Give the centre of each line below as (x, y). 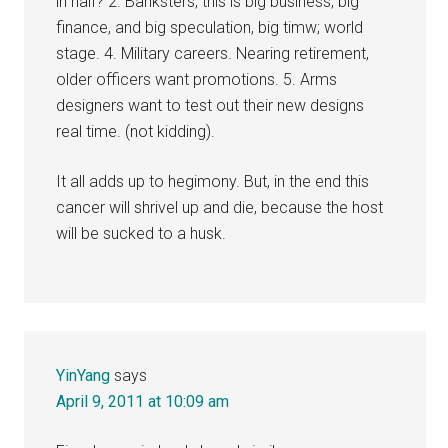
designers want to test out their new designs (210, 105)
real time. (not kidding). (136, 131)
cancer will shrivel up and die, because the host (220, 207)
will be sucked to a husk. (141, 233)
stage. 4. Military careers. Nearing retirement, (213, 53)
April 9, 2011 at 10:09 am (143, 401)
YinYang (83, 375)
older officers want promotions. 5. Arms (197, 79)
